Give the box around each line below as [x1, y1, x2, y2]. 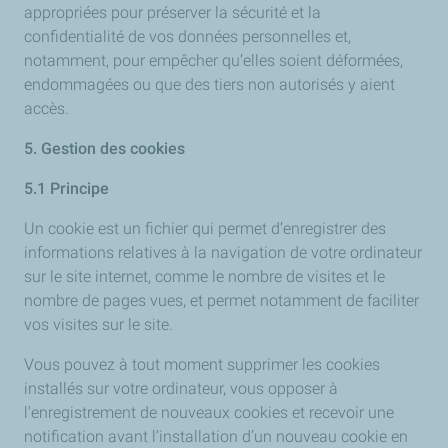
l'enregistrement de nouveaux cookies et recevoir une [24, 403, 394, 422]
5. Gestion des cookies [24, 139, 185, 158]
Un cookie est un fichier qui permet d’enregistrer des [24, 219, 386, 238]
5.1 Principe [24, 179, 109, 198]
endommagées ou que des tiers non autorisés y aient [24, 75, 395, 94]
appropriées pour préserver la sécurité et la [24, 3, 321, 22]
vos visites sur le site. [24, 315, 173, 334]
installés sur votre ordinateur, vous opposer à [24, 379, 338, 398]
